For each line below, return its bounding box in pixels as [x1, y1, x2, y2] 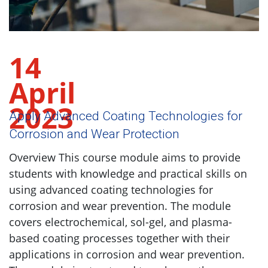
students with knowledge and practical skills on [9, 166, 247, 181]
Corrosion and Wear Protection [9, 126, 179, 141]
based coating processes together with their [9, 230, 230, 245]
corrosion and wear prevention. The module [9, 198, 231, 213]
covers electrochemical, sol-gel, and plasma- [9, 214, 232, 229]
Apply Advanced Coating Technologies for [9, 108, 242, 123]
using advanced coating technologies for [9, 182, 213, 197]
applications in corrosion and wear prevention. [9, 246, 248, 261]
